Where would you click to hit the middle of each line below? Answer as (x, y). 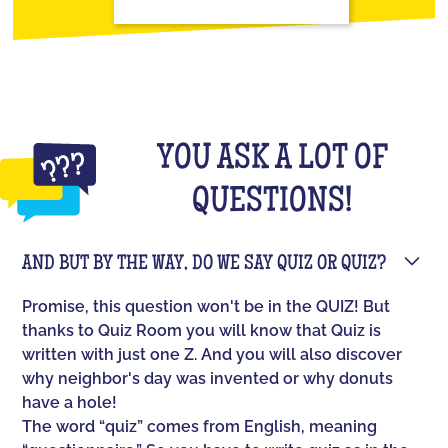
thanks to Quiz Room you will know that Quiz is (202, 331)
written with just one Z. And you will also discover (212, 355)
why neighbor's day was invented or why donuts (208, 379)
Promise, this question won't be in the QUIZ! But (206, 307)
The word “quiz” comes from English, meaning (200, 427)
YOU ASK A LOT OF (272, 161)
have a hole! (70, 403)
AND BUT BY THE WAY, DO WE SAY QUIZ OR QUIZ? (204, 265)
